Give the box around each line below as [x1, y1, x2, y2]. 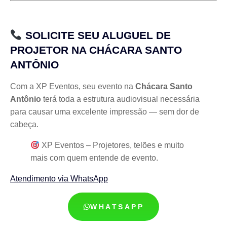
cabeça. [10, 120, 39, 129]
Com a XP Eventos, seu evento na [10, 82, 135, 91]
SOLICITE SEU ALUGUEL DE [22, 29, 171, 42]
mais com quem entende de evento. [30, 154, 158, 163]
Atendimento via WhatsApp [10, 174, 108, 183]
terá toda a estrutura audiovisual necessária [41, 95, 200, 104]
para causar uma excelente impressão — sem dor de [10, 107, 199, 117]
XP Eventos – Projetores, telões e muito [40, 141, 184, 150]
